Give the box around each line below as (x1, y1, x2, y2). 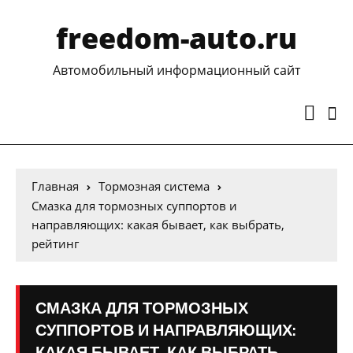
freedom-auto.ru (56, 19, 297, 58)
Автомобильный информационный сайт (53, 61, 300, 79)
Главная (32, 178, 79, 194)
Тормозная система (98, 178, 210, 194)
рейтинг (32, 236, 79, 251)
